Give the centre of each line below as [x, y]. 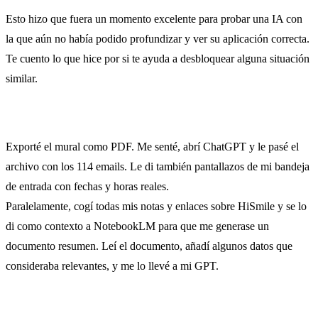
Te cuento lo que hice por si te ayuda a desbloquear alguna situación [158, 58]
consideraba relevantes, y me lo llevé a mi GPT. [112, 265]
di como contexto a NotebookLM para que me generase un [137, 226]
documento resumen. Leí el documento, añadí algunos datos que [149, 246]
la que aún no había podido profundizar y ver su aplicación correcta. [158, 38]
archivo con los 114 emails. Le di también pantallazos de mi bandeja [158, 166]
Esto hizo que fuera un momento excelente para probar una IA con [154, 18]
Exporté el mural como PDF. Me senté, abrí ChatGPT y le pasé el [152, 146]
